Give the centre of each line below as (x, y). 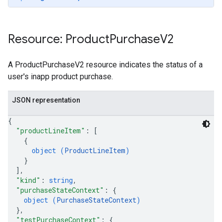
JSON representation (46, 100)
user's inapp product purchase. (60, 77)
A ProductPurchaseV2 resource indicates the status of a (105, 65)
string (61, 180)
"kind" (28, 180)
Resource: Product (59, 39)
